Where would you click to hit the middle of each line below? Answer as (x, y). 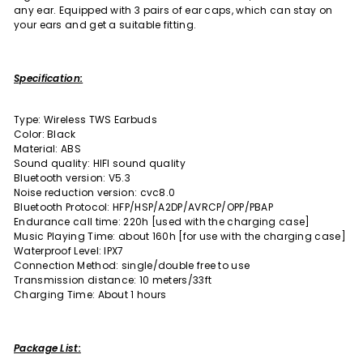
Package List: (47, 348)
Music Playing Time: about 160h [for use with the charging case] (180, 237)
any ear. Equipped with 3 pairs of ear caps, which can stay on (173, 11)
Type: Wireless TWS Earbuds (85, 120)
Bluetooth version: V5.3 (72, 178)
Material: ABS (47, 149)
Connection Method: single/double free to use (132, 266)
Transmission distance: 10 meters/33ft (113, 280)
